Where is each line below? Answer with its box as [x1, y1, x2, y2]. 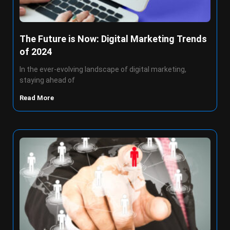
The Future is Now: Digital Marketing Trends [20, 33, 207, 44]
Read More [20, 94, 55, 102]
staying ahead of [20, 76, 75, 84]
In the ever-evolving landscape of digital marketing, [20, 65, 186, 73]
